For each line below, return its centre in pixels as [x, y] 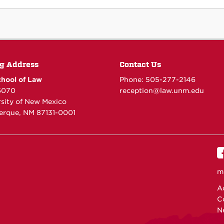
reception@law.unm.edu [162, 91]
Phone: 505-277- [149, 80]
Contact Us [140, 65]
